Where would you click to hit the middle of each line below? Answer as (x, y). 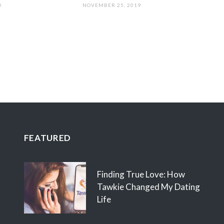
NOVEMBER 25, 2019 (112, 5)
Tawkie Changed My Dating (148, 187)
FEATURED (47, 138)
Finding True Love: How (141, 174)
